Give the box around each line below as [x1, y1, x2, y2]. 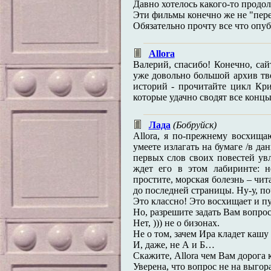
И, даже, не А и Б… [132, 240, 215, 250]
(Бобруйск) [172, 120, 217, 130]
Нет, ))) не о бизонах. [132, 218, 220, 228]
